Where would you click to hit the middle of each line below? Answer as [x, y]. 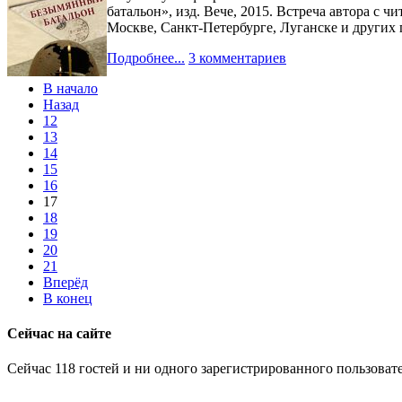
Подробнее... [146, 57]
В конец [68, 298]
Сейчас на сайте [59, 334]
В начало [70, 88]
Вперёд [66, 282]
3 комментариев [237, 57]
